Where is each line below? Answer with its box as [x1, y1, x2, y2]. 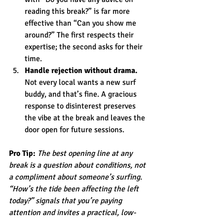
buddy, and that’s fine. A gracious [25, 89, 139, 99]
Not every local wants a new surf [25, 77, 138, 87]
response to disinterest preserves [25, 101, 138, 111]
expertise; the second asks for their [25, 41, 145, 52]
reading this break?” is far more [25, 6, 132, 16]
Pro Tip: [9, 148, 36, 158]
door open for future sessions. [25, 124, 124, 135]
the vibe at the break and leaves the [25, 112, 147, 123]
